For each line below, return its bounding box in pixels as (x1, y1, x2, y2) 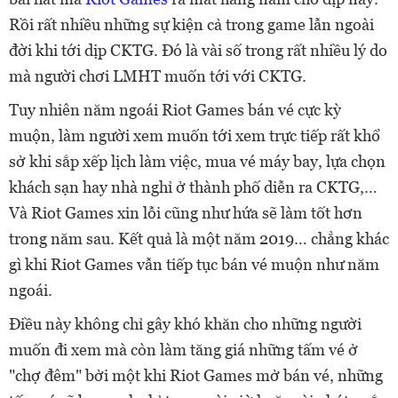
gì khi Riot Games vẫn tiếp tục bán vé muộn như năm (9, 254, 379, 274)
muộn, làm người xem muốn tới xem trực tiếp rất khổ (9, 125, 380, 145)
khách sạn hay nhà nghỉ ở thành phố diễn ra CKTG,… (9, 177, 378, 196)
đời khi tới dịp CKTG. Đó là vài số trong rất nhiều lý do (9, 40, 387, 60)
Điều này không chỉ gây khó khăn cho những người (9, 314, 362, 333)
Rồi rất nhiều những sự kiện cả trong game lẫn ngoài (9, 14, 374, 34)
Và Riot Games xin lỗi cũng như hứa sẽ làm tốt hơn (9, 203, 362, 222)
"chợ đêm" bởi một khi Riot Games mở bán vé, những (9, 365, 383, 385)
